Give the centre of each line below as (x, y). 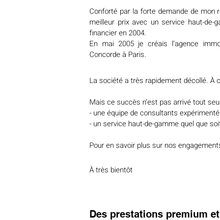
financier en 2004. (118, 33)
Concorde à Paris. (118, 55)
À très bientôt (111, 170)
